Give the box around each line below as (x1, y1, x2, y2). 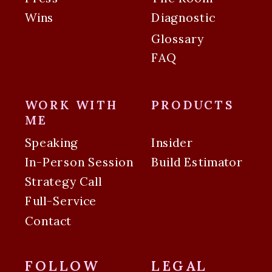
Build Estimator (151, 154, 243, 170)
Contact (24, 213, 72, 229)
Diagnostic (151, 10, 215, 25)
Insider (151, 135, 193, 151)
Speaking (24, 135, 79, 151)
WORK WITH (24, 97, 120, 113)
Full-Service (24, 193, 97, 209)
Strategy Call (24, 174, 102, 189)
